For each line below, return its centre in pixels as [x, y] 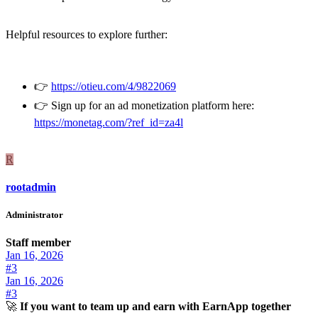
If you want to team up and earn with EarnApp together [155, 307]
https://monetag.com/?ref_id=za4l [109, 122]
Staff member [38, 243]
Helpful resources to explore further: [87, 34]
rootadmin [31, 187]
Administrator [34, 214]
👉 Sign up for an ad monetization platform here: [144, 105]
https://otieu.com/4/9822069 [114, 86]
